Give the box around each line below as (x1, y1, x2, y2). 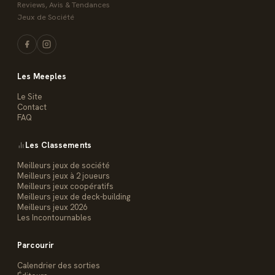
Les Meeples (17, 71, 67, 82)
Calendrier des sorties (17, 260, 100, 271)
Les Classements (25, 139, 91, 150)
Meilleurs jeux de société (17, 160, 110, 171)
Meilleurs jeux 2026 (17, 201, 87, 212)
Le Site (17, 91, 42, 102)
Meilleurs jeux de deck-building (17, 191, 130, 202)
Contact (17, 101, 47, 112)
